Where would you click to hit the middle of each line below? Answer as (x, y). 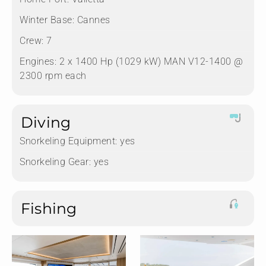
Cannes (92, 20)
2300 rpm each (53, 75)
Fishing (49, 208)
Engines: (38, 61)
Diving (46, 122)
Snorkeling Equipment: (69, 141)
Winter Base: (47, 20)
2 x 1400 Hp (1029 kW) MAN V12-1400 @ (150, 61)
